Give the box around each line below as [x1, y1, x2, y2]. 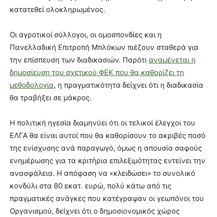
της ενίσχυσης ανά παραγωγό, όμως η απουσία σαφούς [10, 143, 202, 153]
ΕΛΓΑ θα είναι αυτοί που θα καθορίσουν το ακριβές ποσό [10, 131, 205, 140]
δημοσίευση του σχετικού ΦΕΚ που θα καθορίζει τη [10, 68, 184, 77]
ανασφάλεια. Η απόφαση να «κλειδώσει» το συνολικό [10, 169, 195, 178]
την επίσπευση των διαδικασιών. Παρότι [10, 55, 149, 65]
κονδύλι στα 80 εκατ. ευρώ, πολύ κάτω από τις [10, 181, 171, 191]
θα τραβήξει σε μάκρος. [10, 93, 92, 103]
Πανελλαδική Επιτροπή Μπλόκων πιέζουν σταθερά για [10, 43, 199, 52]
